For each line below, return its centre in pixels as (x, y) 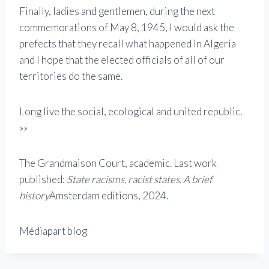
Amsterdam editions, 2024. (109, 196)
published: (43, 180)
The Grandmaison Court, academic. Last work (118, 163)
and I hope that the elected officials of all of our (122, 60)
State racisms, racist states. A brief (139, 180)
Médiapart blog (53, 231)
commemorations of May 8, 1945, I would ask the (127, 28)
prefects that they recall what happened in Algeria (128, 44)
